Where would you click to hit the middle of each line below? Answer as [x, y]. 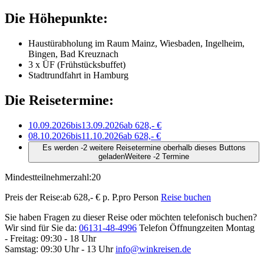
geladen [112, 156]
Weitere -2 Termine [157, 156]
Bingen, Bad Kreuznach [73, 54]
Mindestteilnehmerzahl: [48, 177]
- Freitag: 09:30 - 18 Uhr [50, 238]
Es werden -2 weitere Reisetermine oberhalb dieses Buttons [144, 147]
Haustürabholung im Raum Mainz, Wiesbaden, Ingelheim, [136, 44]
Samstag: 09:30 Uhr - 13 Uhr [59, 249]
